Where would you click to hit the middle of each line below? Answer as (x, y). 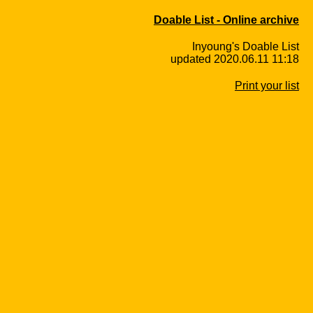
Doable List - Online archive (226, 20)
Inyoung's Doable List (246, 46)
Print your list (267, 86)
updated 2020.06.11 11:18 (235, 59)
